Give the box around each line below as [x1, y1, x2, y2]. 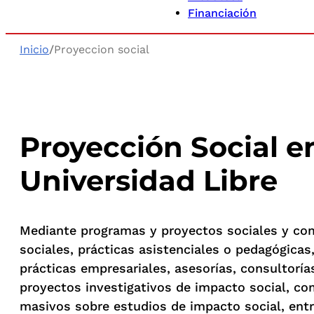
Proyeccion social [54, 43, 149, 56]
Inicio [20, 43, 49, 56]
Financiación [188, 6, 257, 20]
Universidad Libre [20, 163, 285, 198]
